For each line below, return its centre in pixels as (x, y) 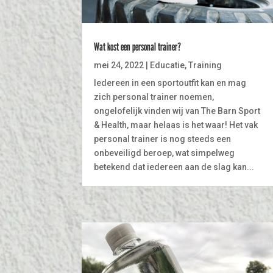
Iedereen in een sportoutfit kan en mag (170, 83)
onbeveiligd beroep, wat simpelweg (165, 153)
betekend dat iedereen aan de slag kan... (174, 167)
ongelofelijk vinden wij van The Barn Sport (177, 111)
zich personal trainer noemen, (154, 97)
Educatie (168, 66)
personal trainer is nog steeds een (163, 139)
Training (205, 66)
